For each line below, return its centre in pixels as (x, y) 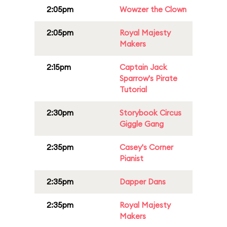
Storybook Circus (150, 113)
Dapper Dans (143, 182)
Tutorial (133, 89)
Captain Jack (143, 67)
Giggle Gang (142, 124)
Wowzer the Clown (153, 9)
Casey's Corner (146, 147)
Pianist (131, 158)
